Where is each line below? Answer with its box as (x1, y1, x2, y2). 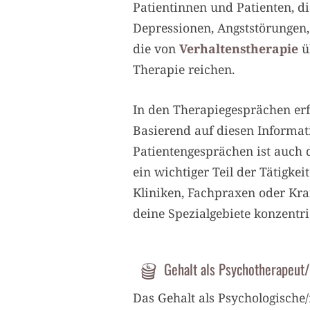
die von (133, 40, 179, 57)
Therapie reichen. (133, 61, 235, 78)
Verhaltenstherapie (179, 40, 298, 57)
